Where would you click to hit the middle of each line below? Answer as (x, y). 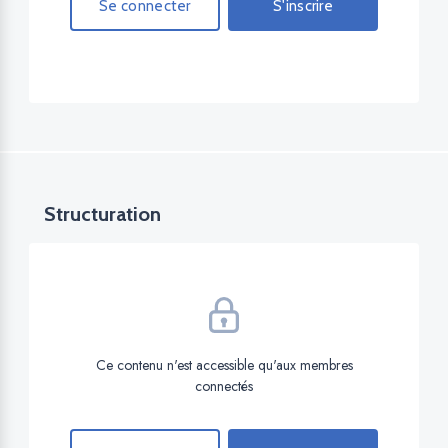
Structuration (102, 214)
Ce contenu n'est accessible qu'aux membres (224, 365)
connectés (224, 386)
